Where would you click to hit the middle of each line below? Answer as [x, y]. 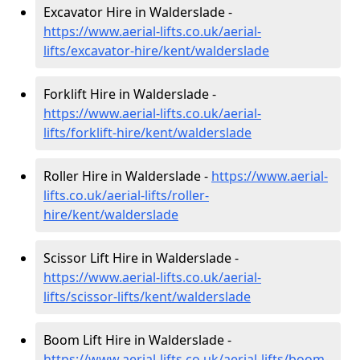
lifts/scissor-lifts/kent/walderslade [147, 297]
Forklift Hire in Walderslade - [130, 94]
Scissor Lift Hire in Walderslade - [141, 258]
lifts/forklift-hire [92, 133]
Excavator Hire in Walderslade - [138, 12]
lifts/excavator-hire [101, 51]
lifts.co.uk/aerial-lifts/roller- [126, 196]
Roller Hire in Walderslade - [127, 176]
